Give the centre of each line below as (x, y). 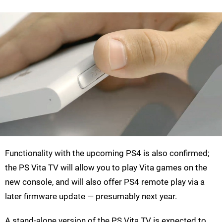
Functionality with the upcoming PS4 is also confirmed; (107, 153)
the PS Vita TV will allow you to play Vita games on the (106, 168)
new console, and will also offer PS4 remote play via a (105, 182)
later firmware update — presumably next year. (91, 196)
